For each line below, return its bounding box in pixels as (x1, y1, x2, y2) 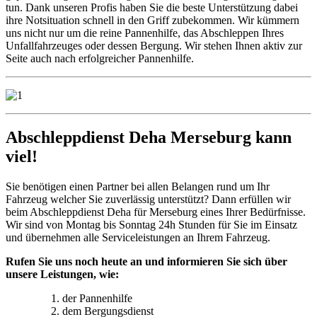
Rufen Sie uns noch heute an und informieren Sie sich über (6, 255, 287, 268)
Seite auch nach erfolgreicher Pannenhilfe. (6, 52, 194, 64)
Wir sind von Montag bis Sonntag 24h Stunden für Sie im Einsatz (6, 219, 297, 231)
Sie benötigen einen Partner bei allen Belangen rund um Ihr (6, 180, 270, 193)
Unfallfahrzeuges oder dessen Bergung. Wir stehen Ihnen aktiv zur (6, 39, 302, 52)
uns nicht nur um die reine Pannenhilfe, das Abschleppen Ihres (6, 26, 284, 39)
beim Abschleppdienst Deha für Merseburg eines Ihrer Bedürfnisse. (6, 206, 306, 219)
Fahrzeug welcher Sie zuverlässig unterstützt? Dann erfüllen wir (6, 193, 291, 206)
